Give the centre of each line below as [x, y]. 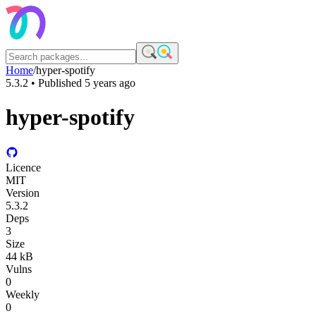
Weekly [23, 294]
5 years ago [110, 83]
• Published [56, 83]
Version [23, 193]
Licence [23, 167]
